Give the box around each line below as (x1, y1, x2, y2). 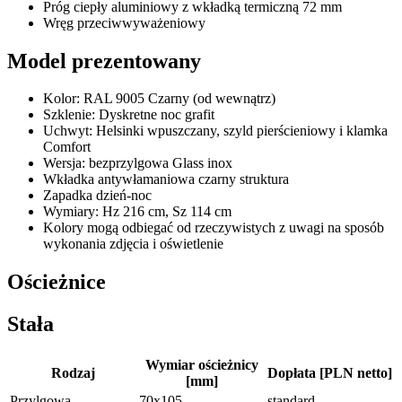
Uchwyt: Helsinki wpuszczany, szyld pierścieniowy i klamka (43, 123, 388, 139)
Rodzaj (50, 365, 95, 381)
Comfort (43, 139, 91, 155)
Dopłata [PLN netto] (267, 365, 392, 381)
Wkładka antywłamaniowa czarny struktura (43, 171, 289, 188)
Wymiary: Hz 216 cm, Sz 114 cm (43, 204, 232, 220)
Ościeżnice (7, 270, 106, 294)
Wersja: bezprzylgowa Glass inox (43, 155, 232, 171)
